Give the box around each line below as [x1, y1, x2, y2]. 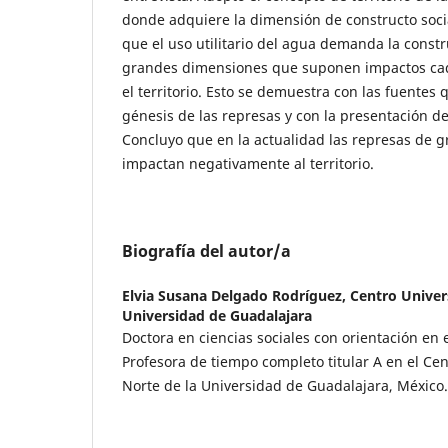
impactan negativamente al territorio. [122, 153, 374, 173]
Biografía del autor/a [122, 239, 291, 262]
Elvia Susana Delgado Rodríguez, [122, 285, 350, 305]
